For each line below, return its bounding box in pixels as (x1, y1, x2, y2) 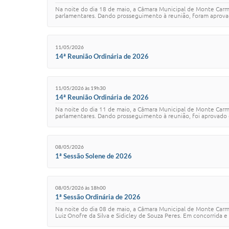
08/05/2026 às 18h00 (55, 185, 106, 191)
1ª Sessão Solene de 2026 (55, 151, 132, 160)
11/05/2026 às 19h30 (55, 85, 106, 91)
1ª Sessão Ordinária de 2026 (55, 192, 141, 201)
